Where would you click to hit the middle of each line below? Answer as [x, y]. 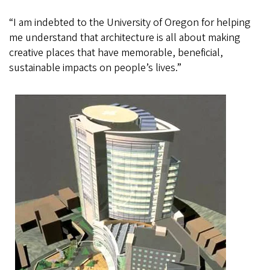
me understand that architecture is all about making [125, 38]
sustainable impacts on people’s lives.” [95, 68]
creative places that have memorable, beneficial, [116, 53]
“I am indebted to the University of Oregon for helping [130, 23]
